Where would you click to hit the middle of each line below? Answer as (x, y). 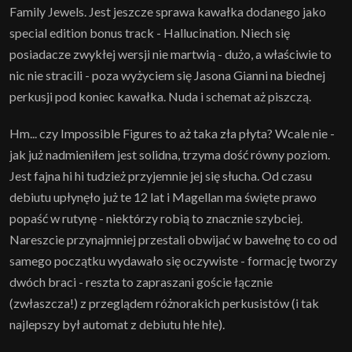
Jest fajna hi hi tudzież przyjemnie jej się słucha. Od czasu (161, 175)
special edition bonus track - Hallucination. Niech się (150, 32)
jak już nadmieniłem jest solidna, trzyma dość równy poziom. (170, 154)
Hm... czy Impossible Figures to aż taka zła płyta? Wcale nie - (172, 133)
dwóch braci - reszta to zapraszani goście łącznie (141, 281)
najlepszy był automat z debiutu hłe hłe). (117, 324)
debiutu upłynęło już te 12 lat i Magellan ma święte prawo (163, 196)
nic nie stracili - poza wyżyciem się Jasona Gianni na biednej (167, 75)
